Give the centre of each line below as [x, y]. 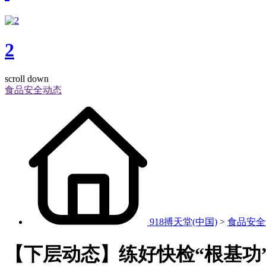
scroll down [27, 79]
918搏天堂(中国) [183, 222]
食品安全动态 [33, 90]
